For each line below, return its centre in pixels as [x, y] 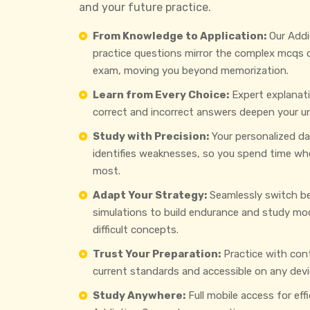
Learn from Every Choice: [161, 94]
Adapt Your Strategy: [150, 195]
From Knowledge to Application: [180, 36]
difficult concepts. [136, 229]
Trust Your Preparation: [157, 254]
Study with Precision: [151, 136]
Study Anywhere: [139, 295]
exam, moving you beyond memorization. [191, 70]
